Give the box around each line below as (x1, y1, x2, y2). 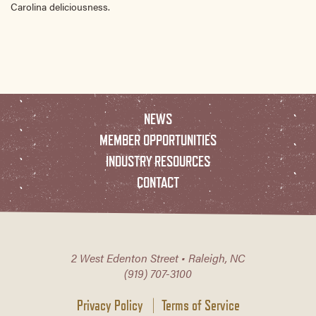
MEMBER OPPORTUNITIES (99, 130, 217, 149)
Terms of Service (161, 296, 240, 314)
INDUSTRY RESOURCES (106, 152, 210, 170)
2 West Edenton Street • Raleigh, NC (71, 249, 245, 266)
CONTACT (137, 173, 179, 191)
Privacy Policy (76, 296, 143, 314)
